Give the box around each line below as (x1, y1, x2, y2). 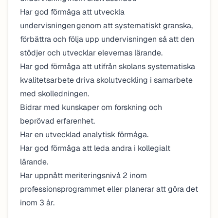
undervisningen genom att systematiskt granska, (20, 20, 193, 31)
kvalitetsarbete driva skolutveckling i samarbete (20, 75, 193, 85)
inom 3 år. (20, 198, 55, 208)
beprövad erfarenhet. (20, 116, 95, 126)
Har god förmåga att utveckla (20, 7, 125, 17)
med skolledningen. (20, 89, 89, 99)
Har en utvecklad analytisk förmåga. (20, 129, 150, 140)
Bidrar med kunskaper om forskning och (20, 102, 162, 112)
